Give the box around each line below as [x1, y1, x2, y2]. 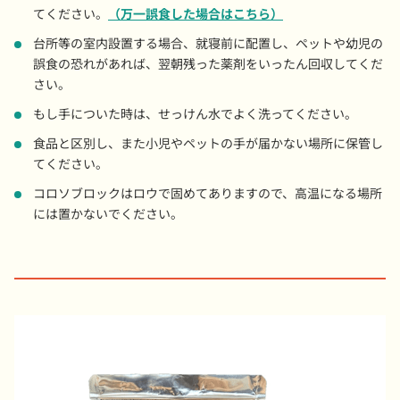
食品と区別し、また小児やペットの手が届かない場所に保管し [33, 135, 383, 153]
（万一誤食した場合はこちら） [108, 5, 283, 23]
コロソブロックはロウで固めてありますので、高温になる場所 [33, 185, 382, 203]
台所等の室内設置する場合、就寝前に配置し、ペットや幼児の [33, 35, 383, 53]
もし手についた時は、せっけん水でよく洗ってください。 [33, 105, 357, 123]
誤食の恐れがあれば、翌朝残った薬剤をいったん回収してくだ [33, 55, 383, 73]
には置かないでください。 [33, 205, 183, 223]
